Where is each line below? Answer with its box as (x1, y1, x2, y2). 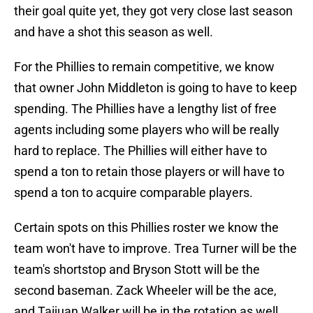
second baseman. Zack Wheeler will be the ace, (14, 283, 277, 298)
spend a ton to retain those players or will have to (14, 164, 284, 180)
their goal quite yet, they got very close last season (14, 3, 293, 19)
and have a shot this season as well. (14, 24, 213, 40)
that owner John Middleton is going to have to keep (14, 80, 297, 96)
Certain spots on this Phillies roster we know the (14, 220, 279, 235)
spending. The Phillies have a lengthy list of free (14, 101, 277, 117)
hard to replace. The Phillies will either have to (14, 143, 267, 159)
